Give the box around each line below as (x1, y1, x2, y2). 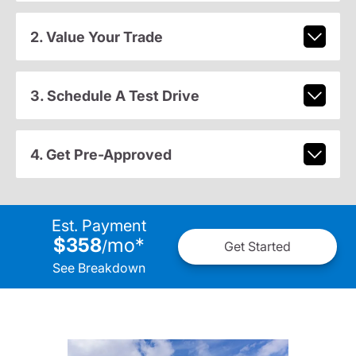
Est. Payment (51, 215, 146, 235)
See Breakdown (52, 259, 145, 276)
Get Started (224, 238, 291, 255)
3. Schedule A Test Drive (29, 87, 199, 104)
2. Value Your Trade (29, 28, 163, 45)
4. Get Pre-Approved (29, 145, 172, 163)
